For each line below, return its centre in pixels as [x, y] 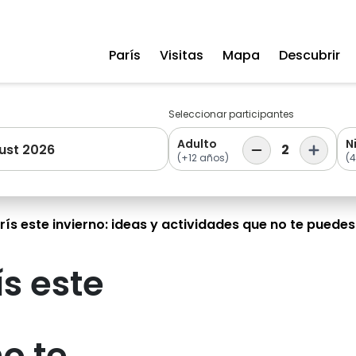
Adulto [197, 144]
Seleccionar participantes [231, 114]
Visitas [182, 55]
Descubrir [310, 55]
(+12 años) [203, 158]
